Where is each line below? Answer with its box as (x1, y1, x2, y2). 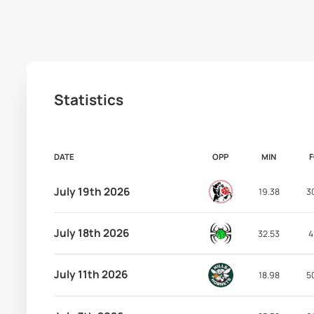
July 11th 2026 (53, 267, 128, 282)
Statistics (53, 89, 123, 109)
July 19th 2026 (53, 184, 130, 199)
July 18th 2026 (53, 226, 130, 241)
